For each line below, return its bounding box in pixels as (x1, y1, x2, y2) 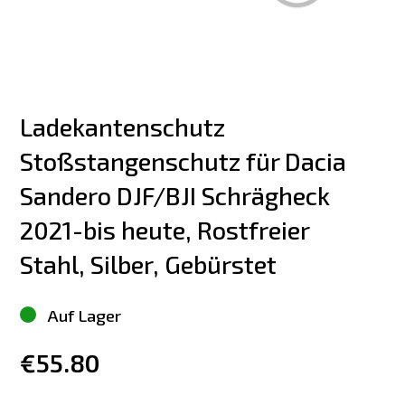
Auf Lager (47, 304, 122, 325)
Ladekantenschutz (20, 111, 231, 142)
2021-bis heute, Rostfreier (20, 214, 316, 245)
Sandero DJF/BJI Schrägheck (20, 180, 336, 211)
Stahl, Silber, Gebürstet (20, 249, 278, 279)
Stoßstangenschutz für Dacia (20, 146, 353, 176)
